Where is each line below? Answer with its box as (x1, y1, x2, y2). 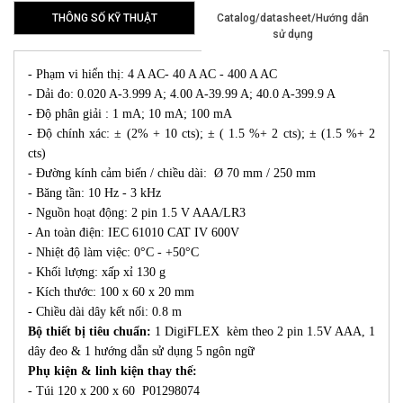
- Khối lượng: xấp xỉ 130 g (28, 265, 166, 280)
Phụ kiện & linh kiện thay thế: (28, 364, 197, 379)
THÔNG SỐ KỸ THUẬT (51, 12, 157, 25)
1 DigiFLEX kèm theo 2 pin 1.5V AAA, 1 (151, 325, 375, 339)
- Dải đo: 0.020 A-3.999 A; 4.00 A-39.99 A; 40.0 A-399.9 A (28, 87, 336, 102)
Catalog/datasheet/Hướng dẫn (216, 12, 369, 25)
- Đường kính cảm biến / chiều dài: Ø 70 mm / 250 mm (28, 166, 316, 181)
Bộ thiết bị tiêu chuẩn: (28, 325, 151, 339)
